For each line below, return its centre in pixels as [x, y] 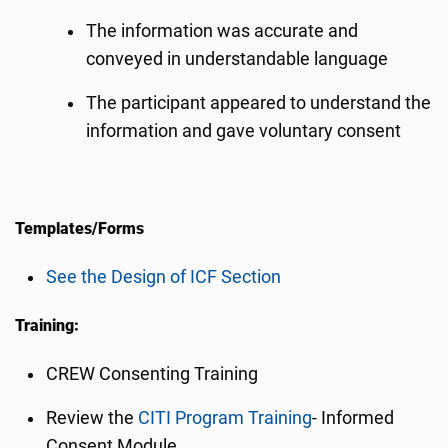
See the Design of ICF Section [164, 277]
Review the [92, 418]
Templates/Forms [79, 228]
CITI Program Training [225, 418]
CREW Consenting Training [152, 374]
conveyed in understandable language [237, 59]
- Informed [353, 418]
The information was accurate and [222, 31]
